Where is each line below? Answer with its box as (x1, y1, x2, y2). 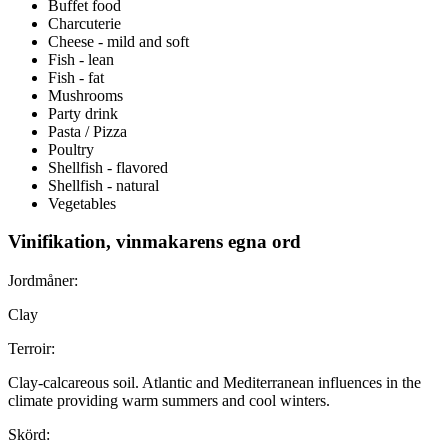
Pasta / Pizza (48, 122, 127, 140)
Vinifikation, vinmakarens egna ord (8, 231, 301, 253)
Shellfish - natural (48, 176, 159, 194)
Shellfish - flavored (48, 158, 168, 176)
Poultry (48, 140, 94, 158)
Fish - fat (48, 68, 104, 86)
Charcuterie (48, 14, 121, 32)
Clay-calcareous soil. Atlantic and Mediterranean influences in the (8, 374, 421, 392)
